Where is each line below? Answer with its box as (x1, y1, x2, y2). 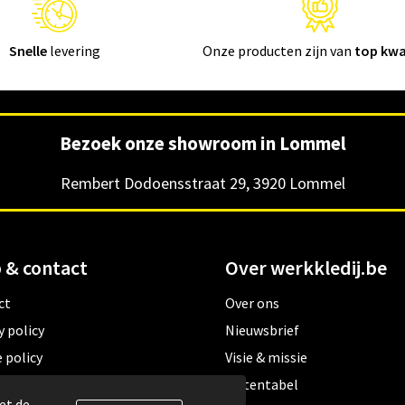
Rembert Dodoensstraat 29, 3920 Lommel (60, 172, 345, 193)
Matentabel (224, 374, 298, 393)
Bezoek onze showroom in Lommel (59, 130, 346, 155)
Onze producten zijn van (202, 42, 355, 61)
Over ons (224, 293, 279, 312)
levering (46, 42, 100, 61)
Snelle (8, 42, 47, 61)
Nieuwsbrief (224, 320, 299, 339)
